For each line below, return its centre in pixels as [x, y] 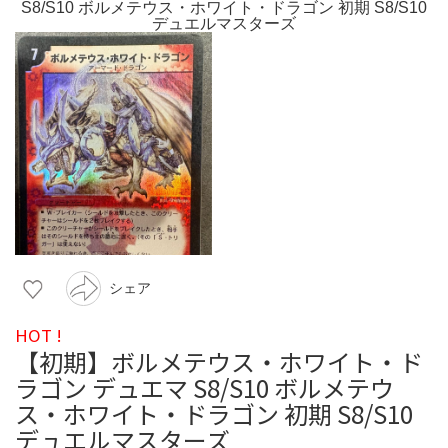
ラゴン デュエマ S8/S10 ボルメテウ [204, 387]
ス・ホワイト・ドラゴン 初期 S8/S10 [214, 413]
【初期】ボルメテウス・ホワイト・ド [219, 361]
